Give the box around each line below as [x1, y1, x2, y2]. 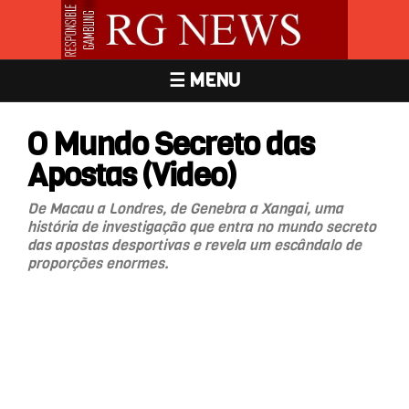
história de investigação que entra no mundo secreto [27, 216, 376, 236]
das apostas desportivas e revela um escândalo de [27, 235, 362, 255]
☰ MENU [169, 68, 240, 93]
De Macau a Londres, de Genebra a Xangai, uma [27, 198, 343, 218]
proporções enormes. [27, 253, 169, 273]
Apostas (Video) [27, 152, 236, 197]
